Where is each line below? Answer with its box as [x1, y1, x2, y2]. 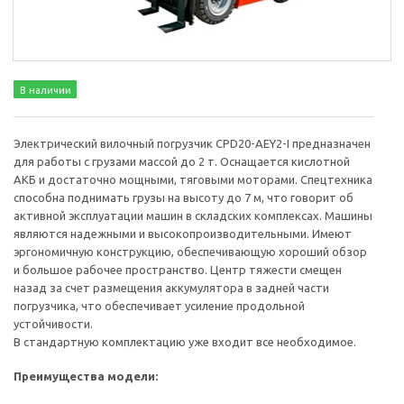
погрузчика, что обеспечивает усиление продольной [14, 299, 305, 313]
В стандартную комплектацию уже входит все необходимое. [14, 335, 356, 349]
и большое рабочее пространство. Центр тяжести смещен [14, 263, 342, 277]
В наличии [19, 84, 71, 96]
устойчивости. [14, 317, 93, 331]
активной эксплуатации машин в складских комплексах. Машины [14, 209, 372, 223]
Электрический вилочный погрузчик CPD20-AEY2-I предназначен [14, 137, 371, 151]
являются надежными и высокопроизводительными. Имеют [14, 227, 352, 241]
